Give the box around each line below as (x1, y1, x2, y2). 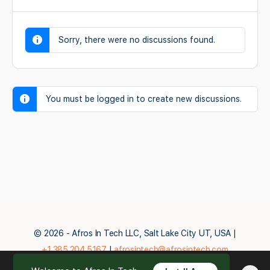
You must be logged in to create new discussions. (46, 94, 242, 104)
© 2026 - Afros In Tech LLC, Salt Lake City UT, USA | (34, 228, 236, 239)
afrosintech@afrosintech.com (114, 245, 228, 255)
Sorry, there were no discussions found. (58, 35, 215, 45)
